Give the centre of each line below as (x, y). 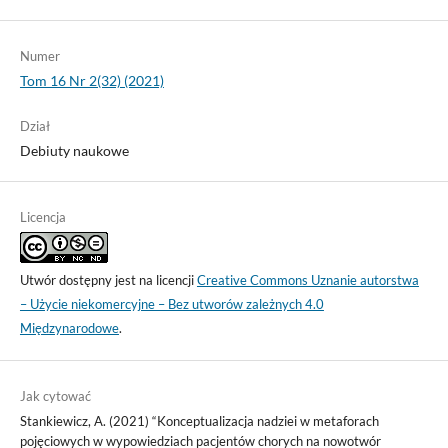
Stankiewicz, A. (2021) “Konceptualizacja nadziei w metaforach (199, 421)
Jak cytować (55, 396)
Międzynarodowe (69, 328)
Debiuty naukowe (74, 151)
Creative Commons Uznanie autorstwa (307, 280)
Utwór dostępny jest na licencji (108, 280)
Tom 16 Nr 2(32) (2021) (91, 81)
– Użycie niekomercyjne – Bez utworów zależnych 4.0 (171, 304)
